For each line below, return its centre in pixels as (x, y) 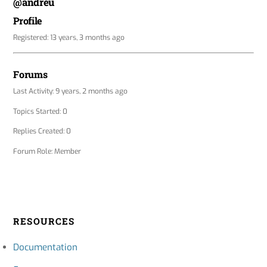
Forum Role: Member (47, 151)
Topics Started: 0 (41, 111)
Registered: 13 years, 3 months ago (69, 38)
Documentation (46, 248)
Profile (28, 21)
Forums (30, 74)
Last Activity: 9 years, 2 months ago (71, 91)
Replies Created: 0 (42, 131)
